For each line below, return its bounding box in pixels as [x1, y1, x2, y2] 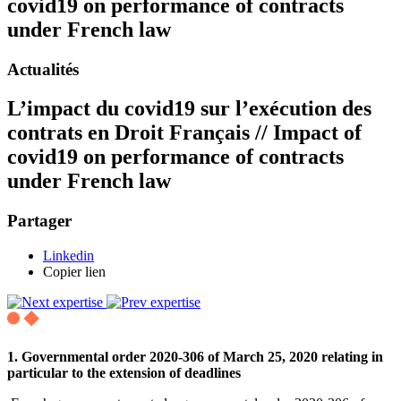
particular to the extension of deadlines [7, 365, 241, 381]
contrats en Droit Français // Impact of [7, 121, 362, 145]
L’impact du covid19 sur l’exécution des [7, 97, 371, 121]
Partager [7, 211, 72, 231]
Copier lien [43, 264, 106, 280]
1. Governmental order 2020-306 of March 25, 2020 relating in [7, 349, 383, 365]
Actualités [7, 59, 79, 79]
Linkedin [43, 248, 94, 264]
